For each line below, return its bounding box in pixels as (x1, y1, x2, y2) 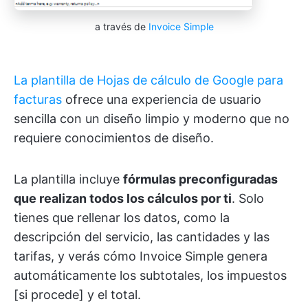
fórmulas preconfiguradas (123, 171, 278, 186)
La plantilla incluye (14, 171, 123, 186)
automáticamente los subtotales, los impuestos (14, 267, 287, 283)
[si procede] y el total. (14, 287, 141, 302)
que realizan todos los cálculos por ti (14, 190, 232, 206)
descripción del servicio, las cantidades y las (14, 229, 269, 244)
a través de (94, 20, 148, 32)
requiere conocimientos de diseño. (14, 130, 214, 145)
